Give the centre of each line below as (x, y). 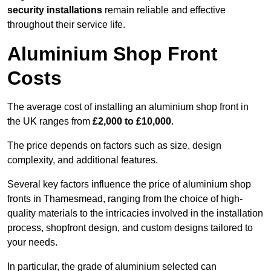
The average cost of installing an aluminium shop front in (128, 107)
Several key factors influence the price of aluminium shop (129, 184)
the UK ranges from (50, 122)
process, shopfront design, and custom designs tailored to (130, 228)
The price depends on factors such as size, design (114, 146)
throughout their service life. (66, 25)
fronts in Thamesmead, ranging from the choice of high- (125, 199)
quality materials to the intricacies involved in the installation (135, 214)
